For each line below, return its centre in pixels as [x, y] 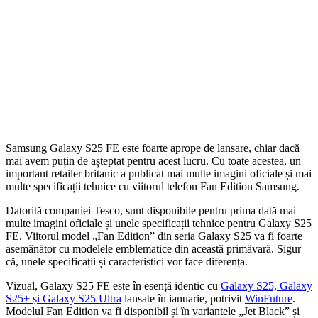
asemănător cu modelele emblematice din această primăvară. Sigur [153, 248]
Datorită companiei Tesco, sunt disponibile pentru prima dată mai [151, 210]
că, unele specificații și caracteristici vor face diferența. [127, 261]
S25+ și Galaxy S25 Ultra [64, 298]
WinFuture [269, 298]
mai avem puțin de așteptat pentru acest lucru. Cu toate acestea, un [153, 160]
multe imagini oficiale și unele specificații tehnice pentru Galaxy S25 [159, 223]
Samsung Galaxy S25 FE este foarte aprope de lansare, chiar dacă [153, 148]
